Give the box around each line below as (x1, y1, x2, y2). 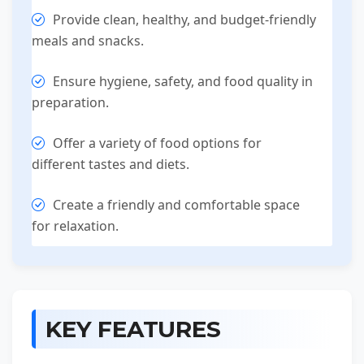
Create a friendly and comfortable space (53, 196, 300, 214)
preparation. (32, 93, 109, 112)
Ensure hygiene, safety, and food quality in (53, 72, 313, 91)
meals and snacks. (32, 32, 144, 50)
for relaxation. (32, 217, 119, 236)
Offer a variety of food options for (53, 134, 262, 153)
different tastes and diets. (32, 155, 189, 174)
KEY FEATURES (45, 315, 221, 344)
